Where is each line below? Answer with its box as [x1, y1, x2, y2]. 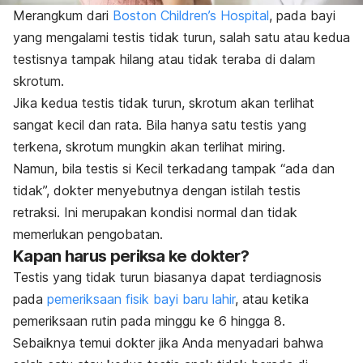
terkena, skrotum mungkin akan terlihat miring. [13, 139, 289, 156]
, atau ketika [235, 291, 309, 308]
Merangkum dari [13, 7, 113, 24]
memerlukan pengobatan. [13, 226, 167, 243]
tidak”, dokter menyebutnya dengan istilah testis [13, 182, 301, 199]
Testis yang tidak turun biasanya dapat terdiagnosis [13, 269, 322, 286]
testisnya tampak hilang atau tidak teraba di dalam [13, 51, 315, 68]
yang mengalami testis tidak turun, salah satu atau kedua [13, 29, 350, 46]
